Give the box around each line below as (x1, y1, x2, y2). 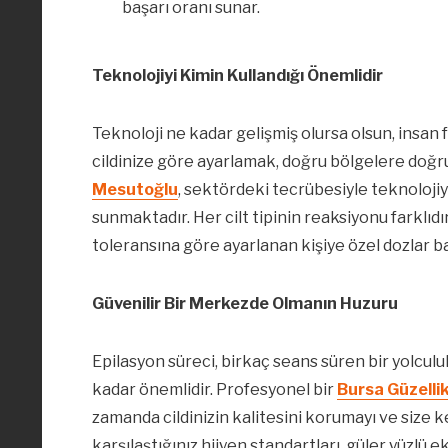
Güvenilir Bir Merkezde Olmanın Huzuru (92, 294, 398, 314)
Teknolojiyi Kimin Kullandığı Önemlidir (92, 66, 383, 86)
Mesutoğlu (92, 180, 178, 200)
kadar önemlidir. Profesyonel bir (92, 380, 337, 400)
